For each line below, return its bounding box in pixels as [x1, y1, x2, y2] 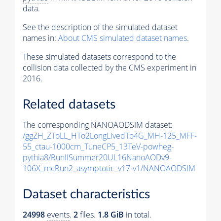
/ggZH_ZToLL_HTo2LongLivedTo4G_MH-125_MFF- [23, 130, 197, 142]
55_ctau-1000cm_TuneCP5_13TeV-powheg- [23, 141, 174, 152]
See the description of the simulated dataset [23, 22, 178, 33]
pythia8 [23, 152, 48, 163]
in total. [124, 209, 151, 220]
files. [78, 209, 98, 220]
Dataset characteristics [23, 187, 150, 201]
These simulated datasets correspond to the [23, 51, 176, 63]
